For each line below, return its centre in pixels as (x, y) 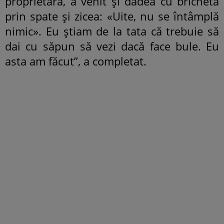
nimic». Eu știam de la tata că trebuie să (112, 31)
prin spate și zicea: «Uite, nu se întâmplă (112, 16)
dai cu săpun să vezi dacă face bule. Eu (112, 46)
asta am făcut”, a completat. (76, 61)
